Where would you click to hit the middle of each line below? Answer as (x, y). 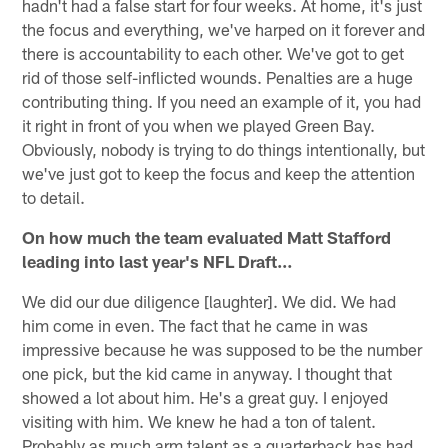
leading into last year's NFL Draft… (158, 260)
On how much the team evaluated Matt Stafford (207, 236)
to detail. (54, 196)
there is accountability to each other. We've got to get (213, 52)
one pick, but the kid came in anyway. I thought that (207, 372)
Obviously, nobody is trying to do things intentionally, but (224, 148)
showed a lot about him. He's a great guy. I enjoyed (205, 396)
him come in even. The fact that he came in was (195, 324)
